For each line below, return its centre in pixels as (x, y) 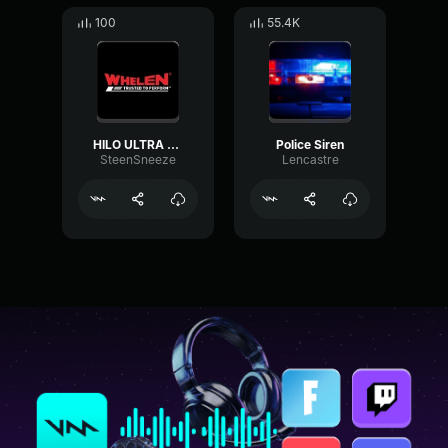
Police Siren (310, 144)
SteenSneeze (138, 159)
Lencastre (310, 159)
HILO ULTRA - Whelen (173, 144)
